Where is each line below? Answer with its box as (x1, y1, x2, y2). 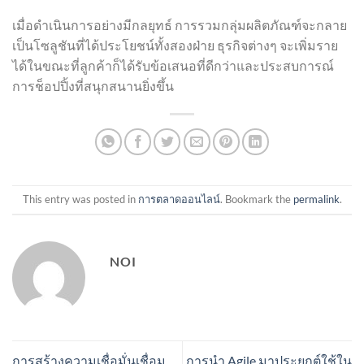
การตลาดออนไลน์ (137, 193, 220, 206)
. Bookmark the (219, 193, 293, 206)
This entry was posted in (22, 193, 138, 206)
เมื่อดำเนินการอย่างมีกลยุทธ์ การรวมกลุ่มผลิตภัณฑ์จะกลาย (12, 16, 347, 32)
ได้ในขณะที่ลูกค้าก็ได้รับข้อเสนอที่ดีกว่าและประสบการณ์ (12, 57, 334, 73)
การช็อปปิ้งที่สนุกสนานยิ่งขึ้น (12, 77, 174, 93)
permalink (292, 193, 340, 206)
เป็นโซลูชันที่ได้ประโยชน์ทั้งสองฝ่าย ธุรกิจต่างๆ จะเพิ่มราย (12, 37, 338, 53)
